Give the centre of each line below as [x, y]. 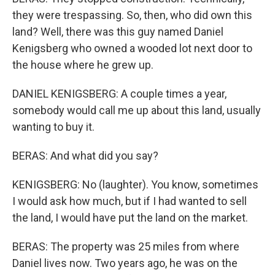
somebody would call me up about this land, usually [137, 110]
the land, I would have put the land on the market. [130, 218]
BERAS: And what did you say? [85, 156]
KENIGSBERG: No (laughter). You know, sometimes [135, 184]
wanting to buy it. [53, 127]
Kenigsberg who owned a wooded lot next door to [132, 48]
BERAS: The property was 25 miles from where [126, 246]
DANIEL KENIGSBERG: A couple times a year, [119, 94]
